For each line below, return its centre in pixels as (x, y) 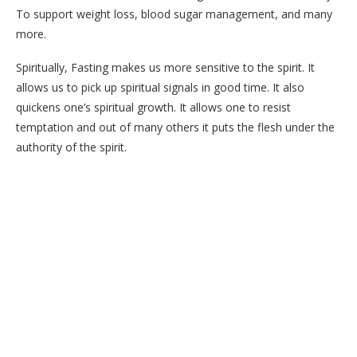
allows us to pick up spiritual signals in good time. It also (160, 88)
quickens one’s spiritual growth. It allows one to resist (153, 108)
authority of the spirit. (71, 147)
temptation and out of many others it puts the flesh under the (175, 127)
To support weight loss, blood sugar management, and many (174, 14)
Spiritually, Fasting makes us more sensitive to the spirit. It (165, 68)
